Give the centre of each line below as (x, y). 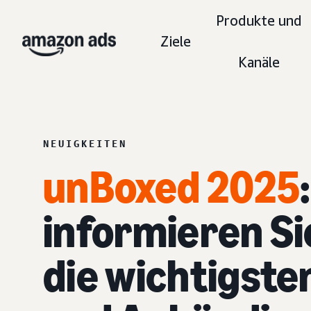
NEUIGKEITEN (85, 143)
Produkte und (259, 20)
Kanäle (259, 62)
